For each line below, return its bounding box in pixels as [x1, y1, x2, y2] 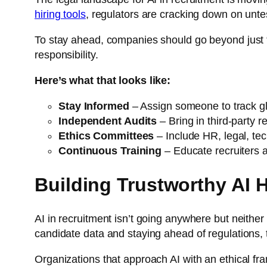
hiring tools [35, 8, 86, 20]
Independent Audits [58, 114, 157, 127]
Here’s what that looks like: [35, 74, 171, 86]
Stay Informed [58, 100, 129, 112]
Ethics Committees [58, 129, 154, 142]
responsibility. [35, 48, 98, 61]
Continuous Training [58, 144, 162, 157]
